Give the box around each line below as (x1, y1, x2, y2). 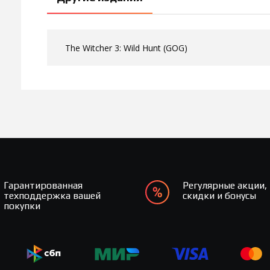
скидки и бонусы (183, 190, 257, 201)
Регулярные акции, (183, 180, 268, 191)
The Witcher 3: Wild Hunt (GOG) (65, 42, 187, 54)
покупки (4, 200, 41, 212)
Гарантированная (4, 180, 83, 191)
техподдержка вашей (4, 190, 101, 201)
